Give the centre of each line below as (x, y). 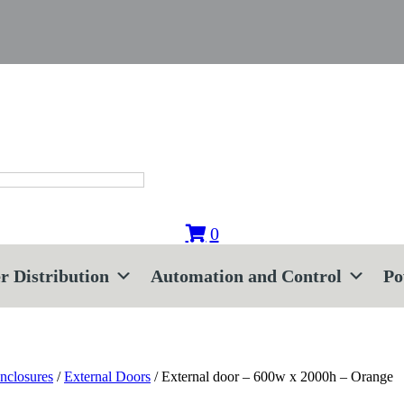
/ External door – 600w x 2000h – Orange (272, 376)
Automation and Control (246, 276)
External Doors (107, 376)
